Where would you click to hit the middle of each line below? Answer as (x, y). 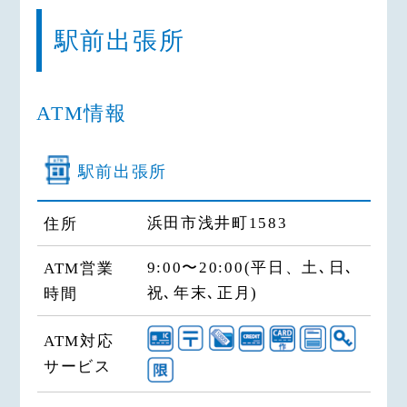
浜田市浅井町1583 (217, 223)
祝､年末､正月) (203, 293)
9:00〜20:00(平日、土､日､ (251, 267)
